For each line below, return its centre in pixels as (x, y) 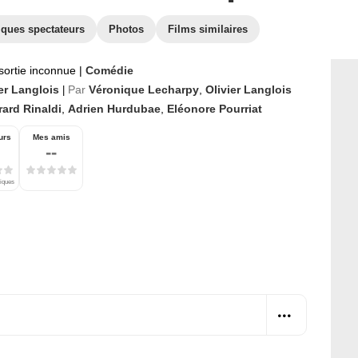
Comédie (109, 70)
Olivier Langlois (249, 89)
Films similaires (208, 29)
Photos (126, 29)
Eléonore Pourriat (215, 109)
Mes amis (51, 137)
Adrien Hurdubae (114, 109)
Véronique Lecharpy (144, 89)
